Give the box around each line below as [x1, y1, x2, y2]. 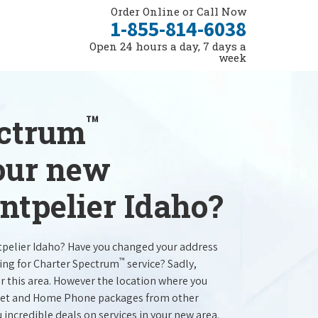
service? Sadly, [124, 256, 197, 271]
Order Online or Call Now [111, 4, 246, 18]
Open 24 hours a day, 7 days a [89, 39, 246, 53]
